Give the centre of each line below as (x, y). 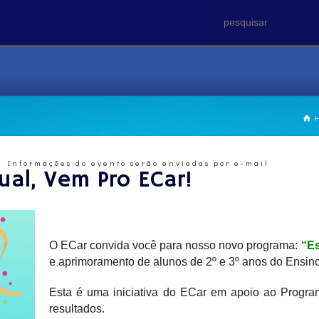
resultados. (77, 309)
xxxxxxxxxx (74, 215)
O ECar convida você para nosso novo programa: (175, 246)
